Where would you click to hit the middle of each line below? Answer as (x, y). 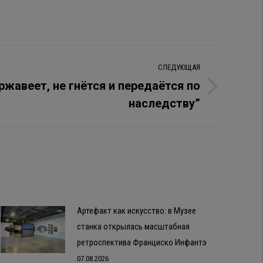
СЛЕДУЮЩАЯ (179, 68)
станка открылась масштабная (133, 227)
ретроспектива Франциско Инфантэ (142, 243)
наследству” (164, 104)
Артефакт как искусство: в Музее (136, 211)
